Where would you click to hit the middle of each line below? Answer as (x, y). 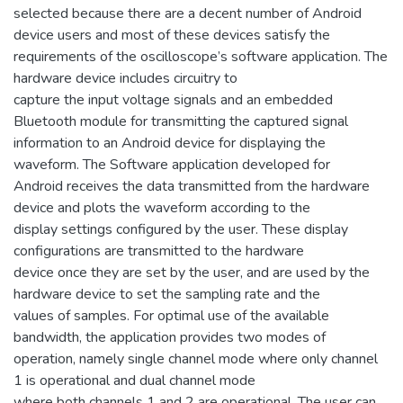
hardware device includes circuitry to (125, 79)
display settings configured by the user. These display (181, 230)
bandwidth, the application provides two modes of (170, 338)
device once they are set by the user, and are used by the (192, 273)
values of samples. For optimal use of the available (171, 316)
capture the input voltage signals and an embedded (173, 100)
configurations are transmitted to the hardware (159, 251)
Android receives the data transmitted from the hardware (192, 187)
